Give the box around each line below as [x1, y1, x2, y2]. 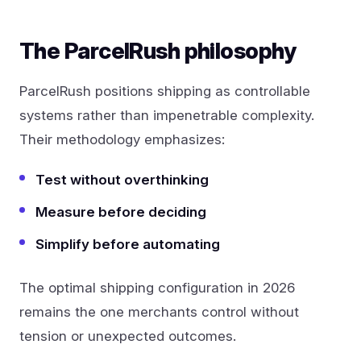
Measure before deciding [35, 203, 206, 220]
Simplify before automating [35, 235, 220, 252]
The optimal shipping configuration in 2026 [19, 279, 295, 296]
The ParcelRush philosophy [19, 36, 296, 64]
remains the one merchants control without [19, 303, 299, 320]
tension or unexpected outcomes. [19, 327, 236, 344]
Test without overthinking [35, 171, 209, 188]
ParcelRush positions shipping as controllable [19, 82, 310, 99]
